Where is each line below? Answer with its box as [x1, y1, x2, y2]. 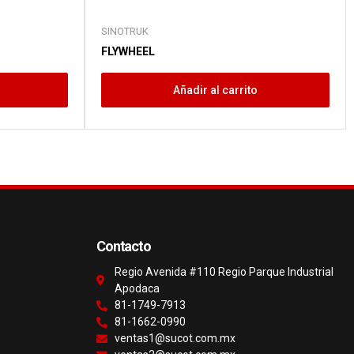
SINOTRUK [101, 25, 149, 38]
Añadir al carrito [173, 84, 258, 97]
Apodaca [114, 282, 160, 296]
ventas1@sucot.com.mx [114, 332, 235, 345]
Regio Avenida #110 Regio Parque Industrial [114, 265, 333, 279]
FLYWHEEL [101, 45, 155, 58]
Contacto [96, 238, 151, 255]
